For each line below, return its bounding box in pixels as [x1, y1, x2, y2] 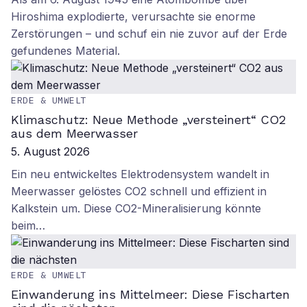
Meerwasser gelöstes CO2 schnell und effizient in [11, 184, 267, 198]
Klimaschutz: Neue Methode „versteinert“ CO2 [11, 112, 286, 127]
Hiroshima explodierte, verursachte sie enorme [11, 10, 256, 23]
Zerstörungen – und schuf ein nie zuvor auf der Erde [11, 27, 287, 40]
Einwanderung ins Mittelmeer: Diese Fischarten [11, 287, 290, 302]
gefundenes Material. [11, 44, 120, 58]
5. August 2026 [11, 145, 90, 158]
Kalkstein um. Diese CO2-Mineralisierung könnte [11, 201, 261, 215]
